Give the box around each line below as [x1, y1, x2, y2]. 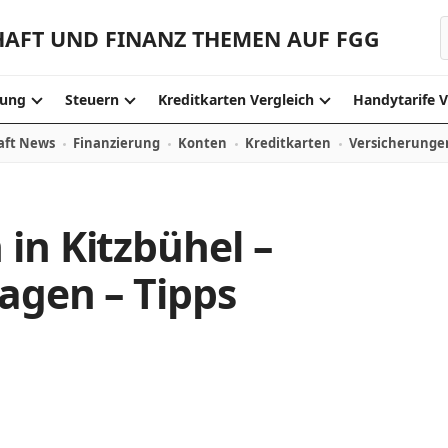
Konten [178, 134, 227, 152]
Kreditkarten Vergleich [158, 90, 314, 109]
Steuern [65, 90, 119, 109]
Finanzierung [73, 134, 160, 152]
